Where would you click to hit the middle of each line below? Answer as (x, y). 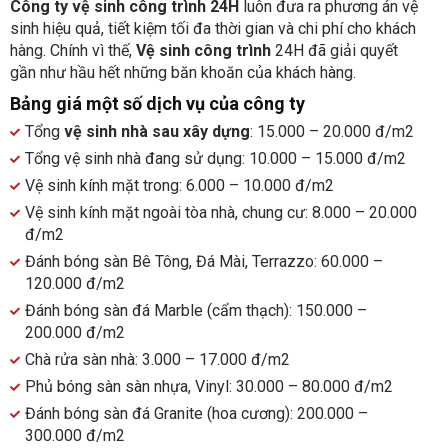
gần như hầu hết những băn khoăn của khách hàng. (183, 73)
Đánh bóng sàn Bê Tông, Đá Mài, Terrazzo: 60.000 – (204, 262)
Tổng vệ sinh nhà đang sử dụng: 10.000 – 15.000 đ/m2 (215, 159)
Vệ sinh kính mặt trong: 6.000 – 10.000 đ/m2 (179, 186)
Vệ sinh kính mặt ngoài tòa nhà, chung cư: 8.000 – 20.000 (221, 213)
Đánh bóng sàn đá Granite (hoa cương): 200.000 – (196, 414)
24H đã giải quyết (334, 51)
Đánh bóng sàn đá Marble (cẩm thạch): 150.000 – (196, 311)
